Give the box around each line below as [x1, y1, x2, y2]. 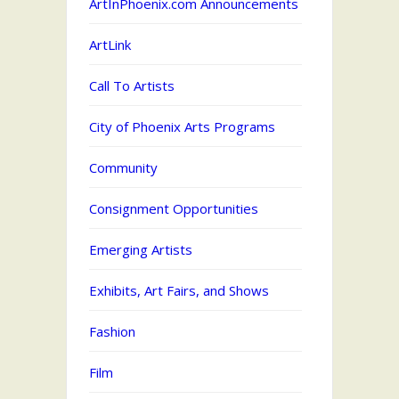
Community [89, 159, 158, 177]
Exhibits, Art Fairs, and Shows [89, 281, 269, 300]
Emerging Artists [89, 240, 192, 259]
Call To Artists [89, 77, 175, 95]
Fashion [89, 322, 135, 341]
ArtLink [89, 36, 131, 54]
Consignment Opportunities [89, 199, 258, 218]
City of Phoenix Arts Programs [89, 118, 275, 136]
